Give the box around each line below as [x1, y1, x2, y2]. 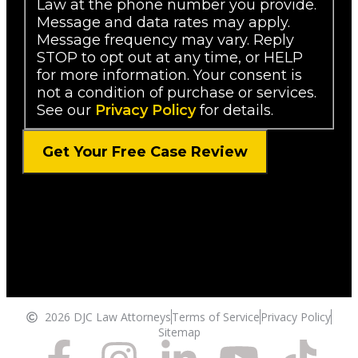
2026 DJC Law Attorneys [44, 309, 171, 325]
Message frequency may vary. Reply [36, 31, 294, 50]
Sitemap [157, 324, 201, 340]
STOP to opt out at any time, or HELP [36, 49, 303, 67]
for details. [195, 101, 273, 120]
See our [36, 101, 95, 120]
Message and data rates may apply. [36, 14, 290, 32]
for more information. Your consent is [36, 66, 302, 85]
